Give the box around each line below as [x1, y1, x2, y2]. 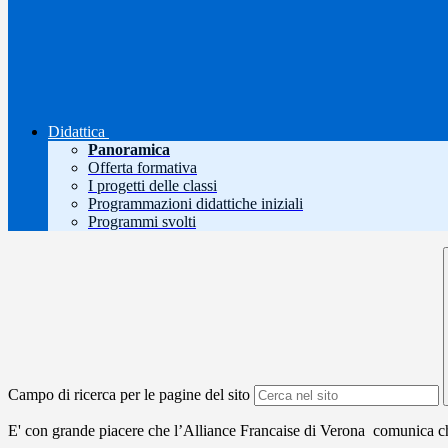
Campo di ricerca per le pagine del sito [8, 386, 250, 404]
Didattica [48, 123, 105, 141]
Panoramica [88, 141, 170, 159]
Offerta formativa [88, 159, 197, 177]
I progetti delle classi [88, 177, 217, 195]
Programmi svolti [88, 213, 196, 231]
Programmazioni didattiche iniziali [88, 195, 303, 213]
